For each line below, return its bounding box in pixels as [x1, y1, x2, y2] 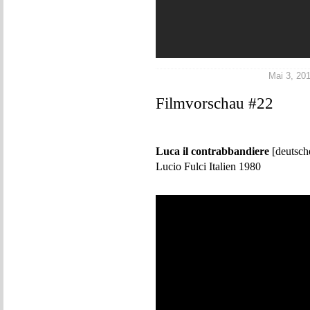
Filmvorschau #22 [156, 95, 273, 112]
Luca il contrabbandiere [156, 145, 269, 157]
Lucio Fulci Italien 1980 [156, 161, 261, 172]
